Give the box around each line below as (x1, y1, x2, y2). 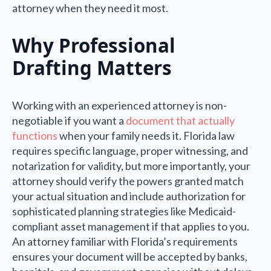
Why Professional (12, 32, 175, 58)
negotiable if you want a (12, 114, 126, 128)
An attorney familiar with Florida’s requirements (12, 235, 238, 249)
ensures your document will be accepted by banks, (12, 250, 247, 264)
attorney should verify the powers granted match (12, 174, 244, 188)
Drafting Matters (12, 54, 172, 80)
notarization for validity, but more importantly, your (12, 159, 250, 173)
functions (12, 129, 57, 143)
